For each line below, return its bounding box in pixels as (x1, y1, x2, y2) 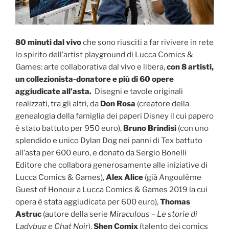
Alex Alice (106, 172, 143, 182)
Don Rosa (100, 99, 135, 108)
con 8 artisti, (165, 62, 214, 72)
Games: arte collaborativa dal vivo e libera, (15, 62, 165, 72)
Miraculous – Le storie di (109, 209, 197, 219)
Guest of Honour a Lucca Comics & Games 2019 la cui (15, 185, 208, 194)
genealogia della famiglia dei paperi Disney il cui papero (15, 111, 214, 121)
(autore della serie (41, 209, 109, 219)
